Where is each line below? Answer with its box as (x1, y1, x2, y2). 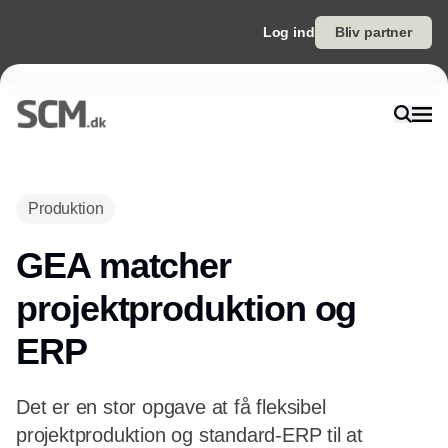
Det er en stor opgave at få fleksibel (16, 396, 326, 418)
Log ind (262, 24, 315, 40)
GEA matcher (16, 245, 232, 286)
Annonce (196, 172, 252, 188)
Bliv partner (334, 24, 412, 40)
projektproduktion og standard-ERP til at (16, 424, 363, 446)
